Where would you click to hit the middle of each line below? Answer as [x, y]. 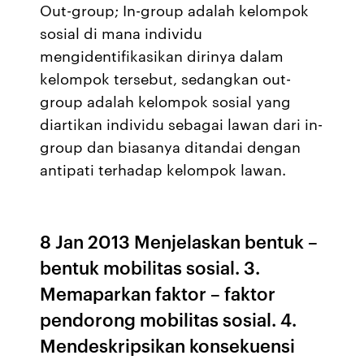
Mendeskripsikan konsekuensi [168, 345]
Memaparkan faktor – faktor [158, 293]
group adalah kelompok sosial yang [166, 101]
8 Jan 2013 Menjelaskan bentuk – [179, 241]
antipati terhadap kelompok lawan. [163, 169]
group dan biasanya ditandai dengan [171, 146]
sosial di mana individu [121, 32]
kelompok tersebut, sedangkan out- [166, 78]
